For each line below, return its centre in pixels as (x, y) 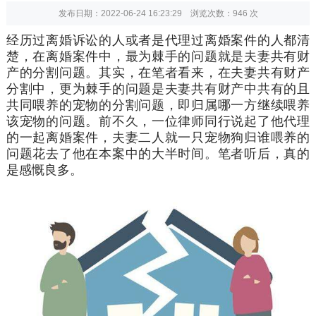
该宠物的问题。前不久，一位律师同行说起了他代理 (158, 121)
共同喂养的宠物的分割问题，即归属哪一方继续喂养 (158, 105)
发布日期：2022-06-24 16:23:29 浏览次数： (145, 13)
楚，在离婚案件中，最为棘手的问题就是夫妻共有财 (158, 56)
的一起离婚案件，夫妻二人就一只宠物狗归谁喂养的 (158, 137)
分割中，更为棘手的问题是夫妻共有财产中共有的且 (158, 89)
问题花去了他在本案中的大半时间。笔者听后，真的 (158, 153)
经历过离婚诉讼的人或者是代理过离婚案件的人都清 (158, 40)
